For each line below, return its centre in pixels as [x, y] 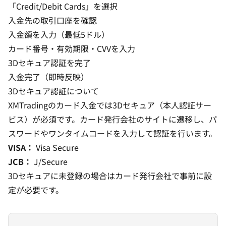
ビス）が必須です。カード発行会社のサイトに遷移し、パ [112, 119]
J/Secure [50, 161]
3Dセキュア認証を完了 [49, 63]
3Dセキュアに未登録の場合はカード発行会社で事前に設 [110, 176]
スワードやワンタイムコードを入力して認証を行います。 [112, 133]
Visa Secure [56, 147]
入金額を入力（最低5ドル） [59, 34]
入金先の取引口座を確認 [52, 20]
